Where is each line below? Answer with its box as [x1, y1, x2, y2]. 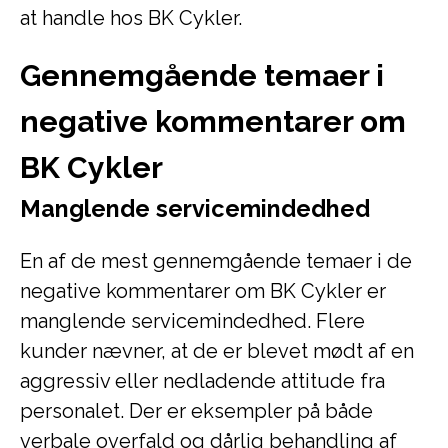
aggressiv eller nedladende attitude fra [20, 369, 385, 393]
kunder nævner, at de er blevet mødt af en [20, 339, 414, 363]
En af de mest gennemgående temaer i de [20, 249, 412, 273]
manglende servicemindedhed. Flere [20, 309, 365, 333]
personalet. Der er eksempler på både [20, 399, 373, 423]
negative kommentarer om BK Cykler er [20, 279, 386, 303]
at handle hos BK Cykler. [20, 6, 242, 30]
